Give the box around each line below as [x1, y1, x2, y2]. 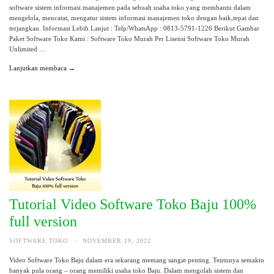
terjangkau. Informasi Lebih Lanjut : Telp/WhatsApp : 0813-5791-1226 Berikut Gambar [9, 24, 259, 32]
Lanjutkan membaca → [9, 64, 75, 72]
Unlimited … [9, 45, 46, 53]
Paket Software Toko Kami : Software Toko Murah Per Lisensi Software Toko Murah [9, 34, 250, 42]
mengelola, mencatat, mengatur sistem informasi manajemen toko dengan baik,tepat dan [9, 13, 259, 21]
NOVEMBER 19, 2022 [83, 237, 151, 245]
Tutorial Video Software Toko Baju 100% [9, 196, 256, 213]
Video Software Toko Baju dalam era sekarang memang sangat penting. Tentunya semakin [9, 256, 264, 264]
